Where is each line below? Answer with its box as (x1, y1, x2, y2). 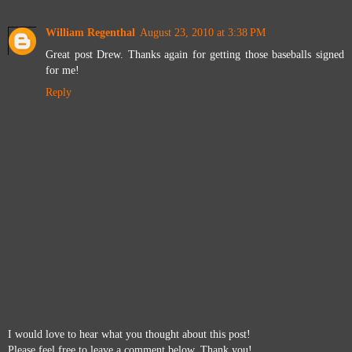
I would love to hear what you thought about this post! (8, 327, 251, 340)
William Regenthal (46, 26, 135, 39)
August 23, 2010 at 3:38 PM (140, 26, 266, 39)
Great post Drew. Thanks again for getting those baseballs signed (46, 48, 344, 61)
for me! (46, 64, 79, 77)
